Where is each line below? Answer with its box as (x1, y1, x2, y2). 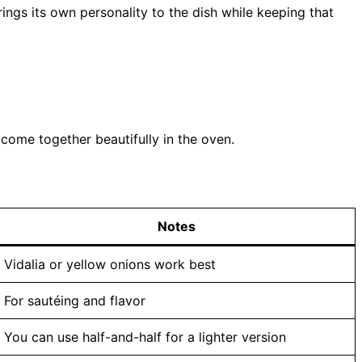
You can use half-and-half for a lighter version (4, 328, 286, 345)
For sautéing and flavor (4, 292, 145, 309)
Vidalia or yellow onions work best (4, 255, 216, 272)
